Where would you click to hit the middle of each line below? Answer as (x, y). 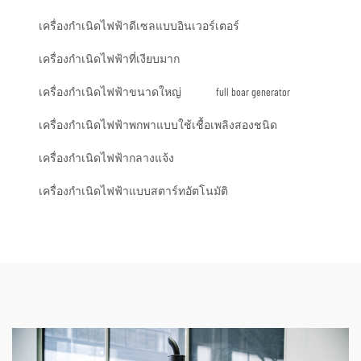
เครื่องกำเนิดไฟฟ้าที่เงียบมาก (109, 60)
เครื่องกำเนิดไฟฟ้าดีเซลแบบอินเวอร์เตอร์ (139, 27)
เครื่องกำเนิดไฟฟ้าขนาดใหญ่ (110, 93)
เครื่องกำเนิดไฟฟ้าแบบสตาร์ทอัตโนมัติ (133, 192)
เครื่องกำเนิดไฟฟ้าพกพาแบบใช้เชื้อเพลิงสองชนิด (158, 126)
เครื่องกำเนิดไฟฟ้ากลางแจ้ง (106, 159)
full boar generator (253, 93)
